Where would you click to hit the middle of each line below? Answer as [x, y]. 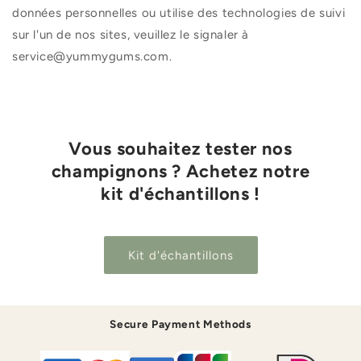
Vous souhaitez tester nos [180, 148]
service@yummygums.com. [92, 56]
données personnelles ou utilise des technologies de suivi [179, 12]
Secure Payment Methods [180, 324]
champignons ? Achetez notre [180, 171]
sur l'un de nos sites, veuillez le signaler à [131, 34]
